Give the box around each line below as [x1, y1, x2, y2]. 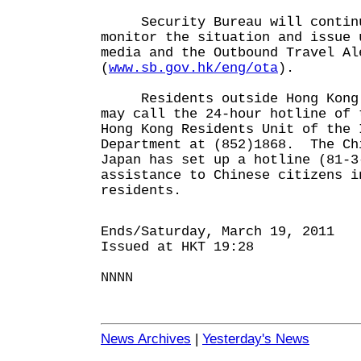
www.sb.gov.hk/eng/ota [109, 60, 278, 76]
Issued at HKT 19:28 [101, 239, 254, 255]
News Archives [101, 331, 191, 346]
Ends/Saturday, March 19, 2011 [101, 224, 334, 239]
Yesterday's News [202, 331, 309, 346]
